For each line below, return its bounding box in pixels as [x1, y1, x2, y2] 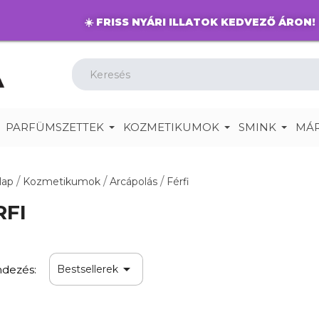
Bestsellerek [56, 263, 118, 276]
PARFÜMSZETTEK [6, 120, 104, 135]
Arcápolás [110, 175, 157, 189]
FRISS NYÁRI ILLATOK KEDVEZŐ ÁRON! [96, 16, 315, 28]
